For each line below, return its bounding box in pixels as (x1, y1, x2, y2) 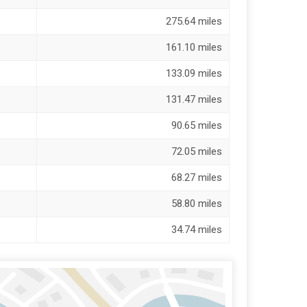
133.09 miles (166, 66, 222, 79)
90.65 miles (171, 119, 222, 132)
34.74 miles (171, 223, 222, 236)
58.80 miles (171, 197, 222, 210)
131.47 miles (166, 93, 222, 106)
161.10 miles (166, 40, 222, 53)
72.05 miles (171, 145, 222, 158)
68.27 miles (171, 171, 222, 184)
